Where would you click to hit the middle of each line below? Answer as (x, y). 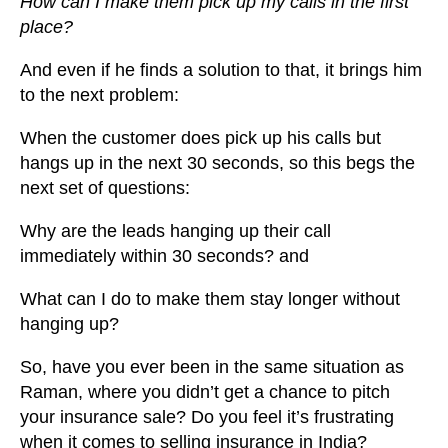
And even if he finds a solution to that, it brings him (221, 70)
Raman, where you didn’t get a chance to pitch (205, 392)
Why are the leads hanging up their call (175, 231)
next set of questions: (105, 188)
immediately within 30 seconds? (147, 256)
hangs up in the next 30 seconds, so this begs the (217, 163)
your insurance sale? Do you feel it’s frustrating (207, 417)
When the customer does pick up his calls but (200, 138)
